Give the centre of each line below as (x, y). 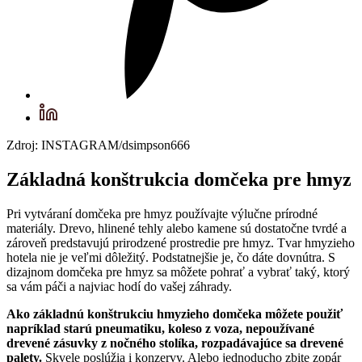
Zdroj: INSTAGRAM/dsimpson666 (98, 145)
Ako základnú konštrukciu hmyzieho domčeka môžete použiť (175, 314)
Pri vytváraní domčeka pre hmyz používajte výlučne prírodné (162, 213)
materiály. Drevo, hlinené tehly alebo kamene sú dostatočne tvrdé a (177, 228)
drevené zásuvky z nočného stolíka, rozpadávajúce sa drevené (175, 343)
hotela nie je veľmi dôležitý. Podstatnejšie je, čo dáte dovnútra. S (171, 257)
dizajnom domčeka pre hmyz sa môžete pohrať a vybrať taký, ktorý (178, 271)
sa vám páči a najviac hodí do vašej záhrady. (119, 286)
